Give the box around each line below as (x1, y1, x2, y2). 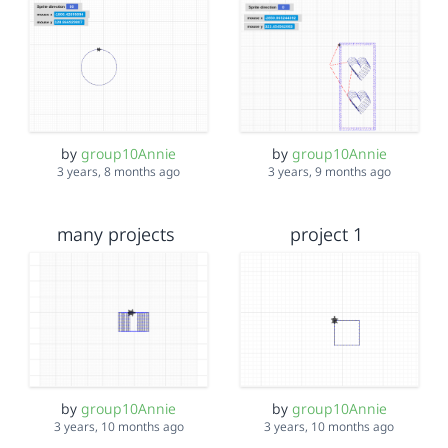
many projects (57, 222, 176, 247)
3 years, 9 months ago (267, 163, 391, 181)
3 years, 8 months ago (57, 163, 181, 181)
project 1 (290, 222, 364, 247)
